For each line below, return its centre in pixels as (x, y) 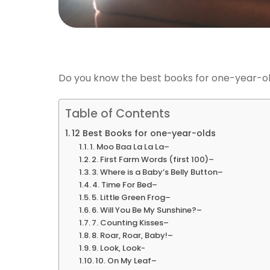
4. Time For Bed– (125, 185)
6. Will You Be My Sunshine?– (147, 210)
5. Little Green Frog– (131, 198)
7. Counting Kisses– (130, 223)
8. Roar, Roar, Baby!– (133, 236)
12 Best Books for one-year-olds (143, 133)
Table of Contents (118, 114)
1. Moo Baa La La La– (130, 147)
